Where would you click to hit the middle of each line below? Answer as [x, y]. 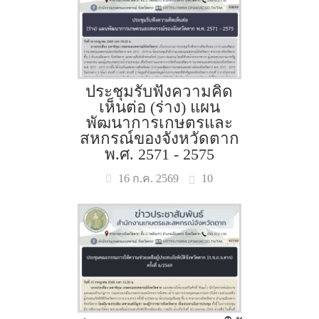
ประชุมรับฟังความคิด [159, 91]
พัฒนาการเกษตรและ [159, 123]
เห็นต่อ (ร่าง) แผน [159, 107]
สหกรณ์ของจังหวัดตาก [159, 138]
